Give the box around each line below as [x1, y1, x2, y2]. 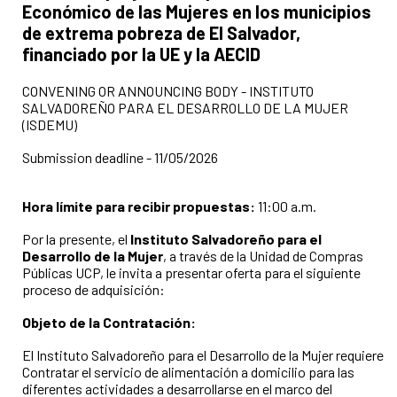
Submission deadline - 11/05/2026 [22, 148, 218, 166]
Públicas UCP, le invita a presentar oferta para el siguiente [22, 263, 361, 281]
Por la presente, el [22, 230, 130, 247]
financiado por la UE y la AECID [22, 43, 261, 65]
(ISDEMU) [22, 115, 77, 133]
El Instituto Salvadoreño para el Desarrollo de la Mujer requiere [22, 346, 384, 363]
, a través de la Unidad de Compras [163, 246, 363, 264]
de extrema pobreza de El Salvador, [22, 21, 300, 43]
